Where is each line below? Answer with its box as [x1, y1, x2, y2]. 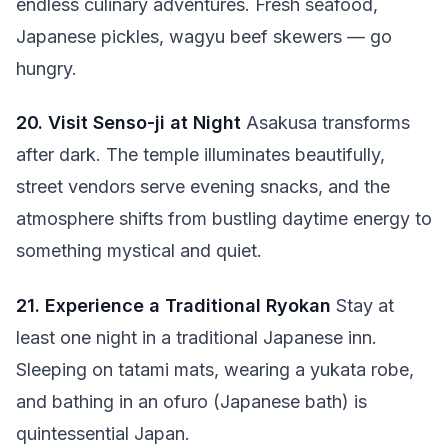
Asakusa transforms [241, 112, 410, 133]
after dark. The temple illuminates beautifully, [16, 144, 385, 165]
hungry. [16, 57, 77, 79]
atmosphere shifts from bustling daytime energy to [16, 208, 432, 229]
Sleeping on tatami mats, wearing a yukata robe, [16, 358, 414, 380]
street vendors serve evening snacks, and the [16, 176, 390, 197]
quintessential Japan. [16, 422, 190, 444]
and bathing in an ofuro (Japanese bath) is [16, 390, 367, 412]
